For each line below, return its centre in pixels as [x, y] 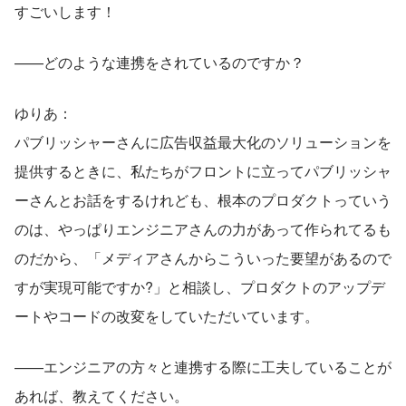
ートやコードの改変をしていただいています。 [167, 315]
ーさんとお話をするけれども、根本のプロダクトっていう [203, 199]
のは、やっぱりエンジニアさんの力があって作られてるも [203, 228]
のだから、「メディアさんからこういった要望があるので [203, 257]
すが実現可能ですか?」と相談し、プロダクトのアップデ [200, 286]
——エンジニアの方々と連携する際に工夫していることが [203, 366]
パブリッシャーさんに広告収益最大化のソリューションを [203, 141]
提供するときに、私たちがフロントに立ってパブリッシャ [203, 170]
